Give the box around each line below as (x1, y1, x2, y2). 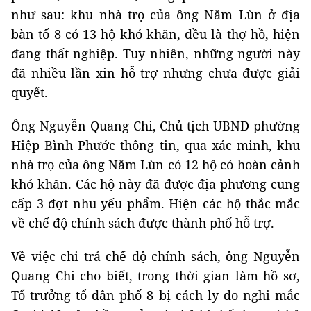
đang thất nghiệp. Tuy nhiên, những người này (11, 45, 300, 62)
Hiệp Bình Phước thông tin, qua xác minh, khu (11, 137, 300, 154)
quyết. (11, 84, 48, 101)
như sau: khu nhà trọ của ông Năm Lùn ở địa (11, 6, 300, 24)
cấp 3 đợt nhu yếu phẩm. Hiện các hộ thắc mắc (11, 195, 300, 212)
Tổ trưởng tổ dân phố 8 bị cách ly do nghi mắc (11, 287, 300, 304)
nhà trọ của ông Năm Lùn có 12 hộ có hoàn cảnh (11, 156, 300, 174)
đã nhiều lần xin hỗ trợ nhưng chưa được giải (11, 65, 300, 82)
